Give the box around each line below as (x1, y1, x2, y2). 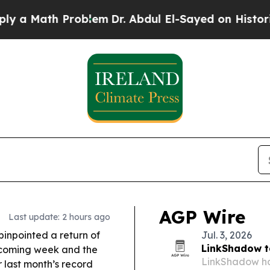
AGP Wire (159, 206, 245, 228)
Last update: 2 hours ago (8, 212, 110, 222)
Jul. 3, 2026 (201, 229, 252, 241)
